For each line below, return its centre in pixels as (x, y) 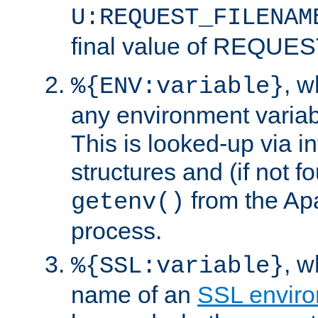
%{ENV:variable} (177, 86)
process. (116, 230)
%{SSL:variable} (177, 266)
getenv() (128, 202)
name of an (134, 294)
